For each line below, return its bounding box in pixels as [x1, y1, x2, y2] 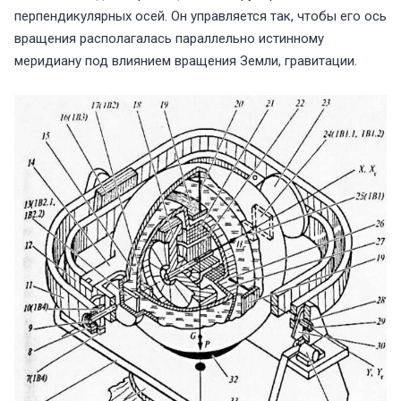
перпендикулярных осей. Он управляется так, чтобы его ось [14, 8, 387, 25]
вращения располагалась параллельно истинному [14, 30, 324, 47]
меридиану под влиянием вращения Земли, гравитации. [14, 53, 357, 70]
